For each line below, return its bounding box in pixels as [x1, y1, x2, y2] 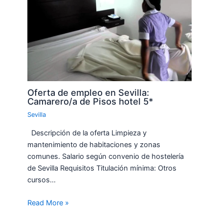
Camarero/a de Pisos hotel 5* [27, 96, 154, 107]
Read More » [27, 198, 69, 208]
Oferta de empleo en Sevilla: [27, 87, 150, 98]
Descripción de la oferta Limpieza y [27, 128, 147, 137]
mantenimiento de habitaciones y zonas [27, 140, 161, 149]
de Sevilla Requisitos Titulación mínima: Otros [27, 163, 177, 173]
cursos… [27, 175, 56, 184]
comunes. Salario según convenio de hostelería [27, 152, 184, 161]
